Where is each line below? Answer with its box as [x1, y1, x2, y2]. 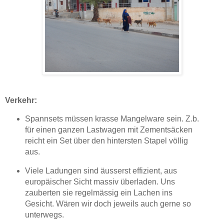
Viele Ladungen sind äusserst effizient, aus [24, 166, 177, 175]
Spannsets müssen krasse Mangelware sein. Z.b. [24, 114, 199, 123]
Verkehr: [5, 96, 37, 105]
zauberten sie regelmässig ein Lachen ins [24, 188, 172, 197]
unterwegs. [24, 210, 64, 219]
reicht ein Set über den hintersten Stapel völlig [24, 136, 188, 145]
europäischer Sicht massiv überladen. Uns [24, 177, 175, 186]
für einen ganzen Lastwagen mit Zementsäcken [24, 125, 192, 134]
